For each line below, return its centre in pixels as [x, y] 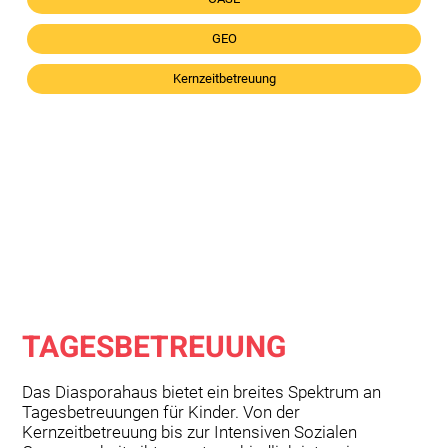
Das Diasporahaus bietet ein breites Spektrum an [202, 391]
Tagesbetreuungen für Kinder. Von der [161, 411]
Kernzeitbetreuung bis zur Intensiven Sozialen [190, 431]
